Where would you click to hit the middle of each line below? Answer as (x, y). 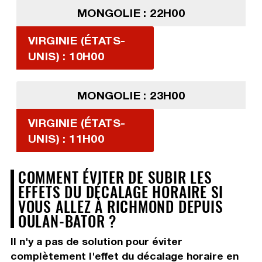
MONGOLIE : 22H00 (131, 13)
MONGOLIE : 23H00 (131, 95)
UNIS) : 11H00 (66, 139)
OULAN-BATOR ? (67, 221)
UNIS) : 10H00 (66, 56)
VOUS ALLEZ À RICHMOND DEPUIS (120, 206)
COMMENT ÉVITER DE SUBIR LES (115, 177)
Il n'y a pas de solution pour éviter (96, 242)
